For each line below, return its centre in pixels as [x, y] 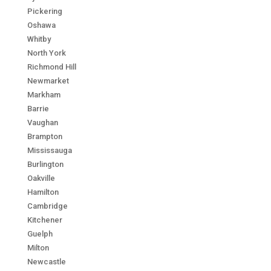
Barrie [38, 108]
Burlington [45, 164]
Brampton [44, 136]
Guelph [40, 233]
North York [46, 53]
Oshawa [41, 25]
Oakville [41, 178]
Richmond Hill [51, 67]
